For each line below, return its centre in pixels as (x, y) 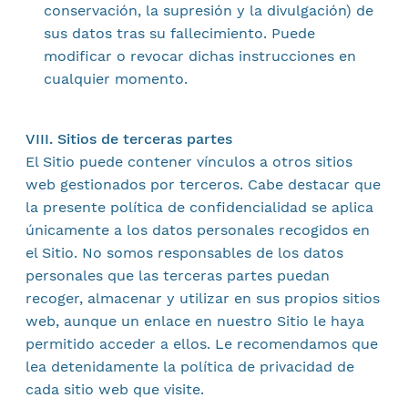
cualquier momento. (115, 79)
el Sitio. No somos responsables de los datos (184, 253)
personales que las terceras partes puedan (177, 275)
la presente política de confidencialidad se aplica (199, 207)
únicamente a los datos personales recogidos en (197, 230)
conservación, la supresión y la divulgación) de (208, 10)
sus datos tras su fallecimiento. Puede (179, 33)
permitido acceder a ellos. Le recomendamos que (201, 344)
